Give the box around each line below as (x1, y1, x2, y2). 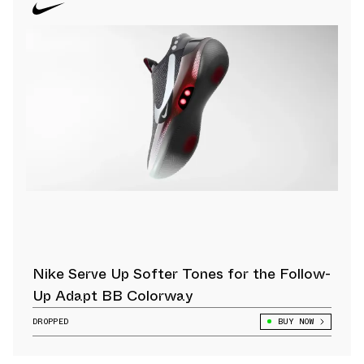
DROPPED (32, 314, 69, 327)
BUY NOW (277, 314, 314, 327)
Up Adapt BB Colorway (32, 284, 193, 306)
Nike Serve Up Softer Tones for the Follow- (32, 262, 331, 284)
